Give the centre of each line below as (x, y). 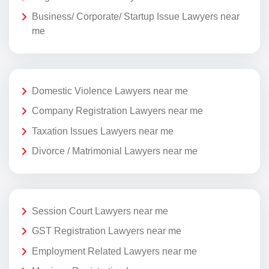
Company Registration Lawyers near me (117, 111)
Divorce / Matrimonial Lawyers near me (115, 151)
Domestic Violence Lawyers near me (110, 91)
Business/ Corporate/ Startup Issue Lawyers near (136, 17)
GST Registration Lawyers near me (107, 231)
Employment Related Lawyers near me (114, 251)
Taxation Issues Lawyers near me (103, 131)
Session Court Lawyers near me (100, 211)
